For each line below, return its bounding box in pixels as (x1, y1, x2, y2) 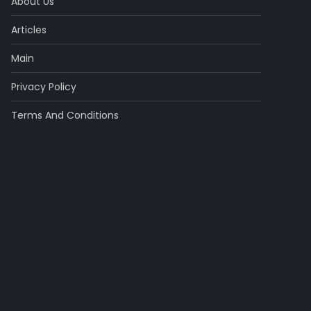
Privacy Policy (10, 80, 76, 94)
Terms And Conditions (10, 108, 119, 123)
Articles (10, 23, 47, 37)
